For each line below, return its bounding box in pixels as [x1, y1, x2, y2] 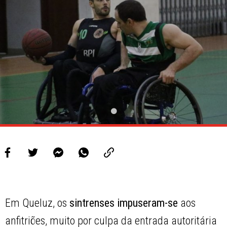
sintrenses [69, 197, 115, 210]
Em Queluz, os [5, 197, 70, 210]
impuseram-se [117, 197, 178, 210]
